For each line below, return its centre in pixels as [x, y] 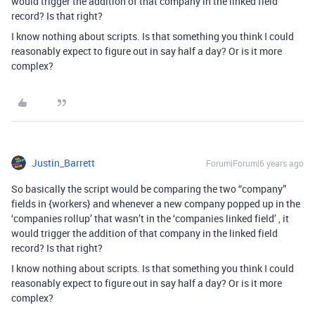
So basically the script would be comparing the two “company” [149, 189]
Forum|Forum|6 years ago [255, 163]
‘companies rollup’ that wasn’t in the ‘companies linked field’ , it [150, 219]
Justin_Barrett [63, 163]
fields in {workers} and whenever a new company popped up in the [156, 204]
